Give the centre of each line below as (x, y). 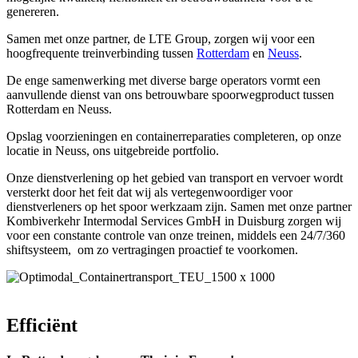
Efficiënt (42, 326)
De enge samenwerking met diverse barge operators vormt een (163, 81)
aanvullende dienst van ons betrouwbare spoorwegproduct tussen (170, 95)
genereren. (33, 12)
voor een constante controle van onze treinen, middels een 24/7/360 (176, 236)
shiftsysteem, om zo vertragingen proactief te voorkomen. (152, 250)
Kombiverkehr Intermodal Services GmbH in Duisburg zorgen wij (174, 221)
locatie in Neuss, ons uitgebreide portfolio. (113, 151)
